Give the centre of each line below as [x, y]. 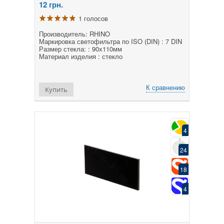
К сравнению [165, 87]
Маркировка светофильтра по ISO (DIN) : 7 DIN [110, 41]
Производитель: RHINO [74, 33]
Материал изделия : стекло [81, 56]
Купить [56, 89]
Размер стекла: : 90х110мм [80, 48]
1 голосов [93, 18]
